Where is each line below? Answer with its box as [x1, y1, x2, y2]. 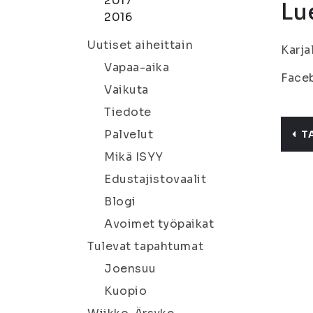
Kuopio [104, 284, 147, 298]
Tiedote [104, 105, 152, 119]
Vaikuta [104, 82, 149, 97]
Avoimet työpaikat [104, 217, 214, 231]
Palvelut [104, 127, 154, 142]
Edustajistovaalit [104, 172, 207, 187]
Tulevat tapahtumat [87, 239, 204, 254]
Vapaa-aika [104, 60, 170, 75]
